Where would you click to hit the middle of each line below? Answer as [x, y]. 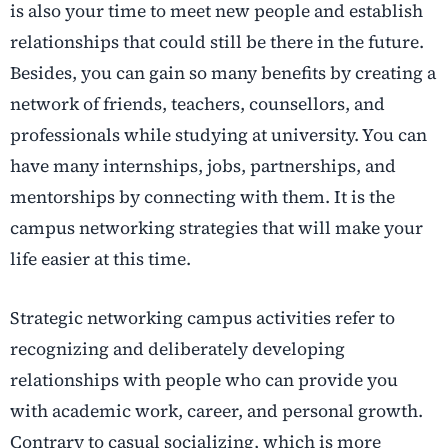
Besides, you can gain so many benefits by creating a [223, 72]
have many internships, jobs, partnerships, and [203, 165]
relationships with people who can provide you [204, 379]
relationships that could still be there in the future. [217, 41]
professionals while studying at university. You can [218, 134]
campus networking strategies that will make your [216, 227]
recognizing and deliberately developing [177, 348]
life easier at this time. [100, 258]
